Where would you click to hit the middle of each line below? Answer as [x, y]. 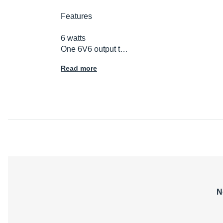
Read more [79, 68]
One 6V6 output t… [94, 49]
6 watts [73, 38]
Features [76, 16]
